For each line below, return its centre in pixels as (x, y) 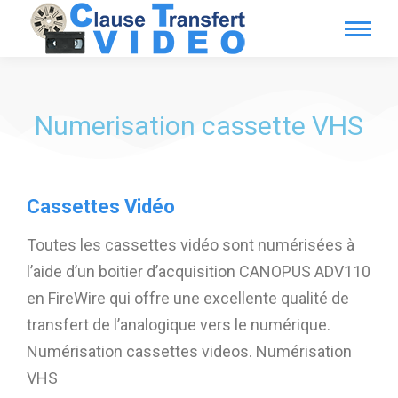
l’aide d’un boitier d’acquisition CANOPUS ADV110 (199, 271)
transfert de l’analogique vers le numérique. (179, 325)
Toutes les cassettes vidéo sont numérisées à (191, 245)
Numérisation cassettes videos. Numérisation (189, 351)
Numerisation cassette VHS (199, 126)
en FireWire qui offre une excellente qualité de (188, 298)
